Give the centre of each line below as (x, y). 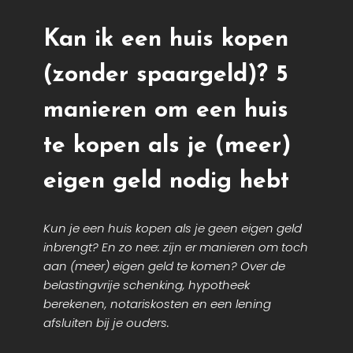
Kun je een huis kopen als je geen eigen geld (173, 228)
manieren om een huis (166, 110)
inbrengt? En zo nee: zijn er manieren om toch (176, 247)
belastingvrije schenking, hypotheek (147, 284)
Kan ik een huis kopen (166, 39)
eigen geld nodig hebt (166, 181)
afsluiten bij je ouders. (106, 322)
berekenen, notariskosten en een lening (157, 303)
